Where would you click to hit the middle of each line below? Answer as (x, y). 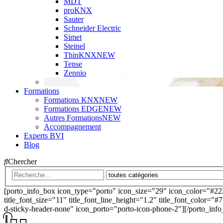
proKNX (78, 10)
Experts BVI (44, 135)
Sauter (74, 19)
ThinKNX (80, 55)
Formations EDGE (73, 109)
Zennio (75, 73)
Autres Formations (73, 117)
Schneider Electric (92, 28)
